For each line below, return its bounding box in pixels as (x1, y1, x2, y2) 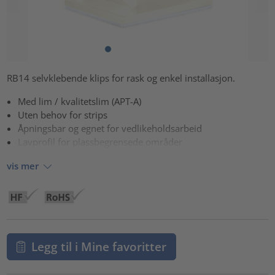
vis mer (7, 159, 39, 172)
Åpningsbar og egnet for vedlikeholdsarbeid (18, 122, 203, 135)
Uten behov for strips (18, 109, 108, 122)
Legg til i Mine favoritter (31, 238, 166, 254)
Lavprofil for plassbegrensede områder (18, 136, 183, 149)
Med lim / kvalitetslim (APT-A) (18, 95, 142, 108)
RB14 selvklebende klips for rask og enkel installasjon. (7, 72, 236, 85)
